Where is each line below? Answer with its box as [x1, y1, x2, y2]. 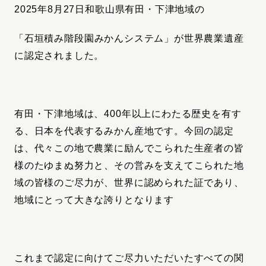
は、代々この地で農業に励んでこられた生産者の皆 [14, 142, 244, 153]
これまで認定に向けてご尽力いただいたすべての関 [14, 252, 244, 263]
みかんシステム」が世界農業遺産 [94, 33, 244, 43]
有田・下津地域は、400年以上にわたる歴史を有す [14, 108, 242, 119]
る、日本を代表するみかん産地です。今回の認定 [14, 125, 234, 136]
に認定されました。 [14, 50, 104, 61]
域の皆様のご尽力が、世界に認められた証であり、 [14, 177, 244, 188]
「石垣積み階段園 [14, 33, 94, 43]
